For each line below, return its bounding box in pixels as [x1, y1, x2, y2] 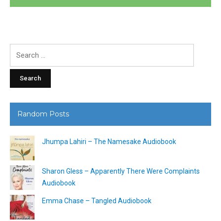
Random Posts [17, 109, 69, 118]
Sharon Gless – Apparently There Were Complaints [42, 167, 200, 175]
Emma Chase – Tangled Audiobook [42, 196, 151, 205]
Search [9, 45, 32, 53]
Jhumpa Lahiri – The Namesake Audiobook [42, 137, 176, 146]
